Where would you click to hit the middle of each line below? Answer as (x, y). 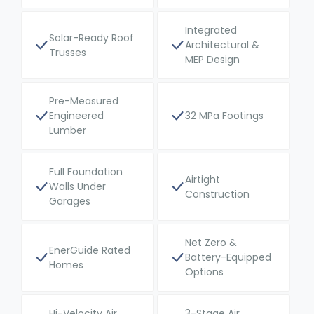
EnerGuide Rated (90, 250)
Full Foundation (86, 172)
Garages (70, 202)
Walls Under (77, 187)
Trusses (68, 52)
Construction (217, 194)
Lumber (68, 131)
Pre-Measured (84, 101)
